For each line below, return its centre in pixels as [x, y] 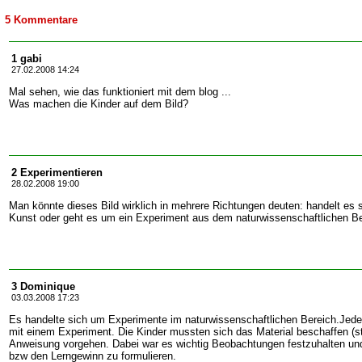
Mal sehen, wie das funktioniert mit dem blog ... [120, 92]
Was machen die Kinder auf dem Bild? [99, 104]
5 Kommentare [41, 20]
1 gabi [27, 59]
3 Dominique [43, 286]
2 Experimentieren [57, 173]
